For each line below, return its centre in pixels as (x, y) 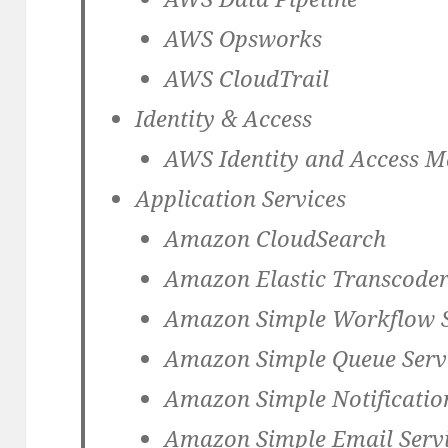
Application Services (240, 198)
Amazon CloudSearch (275, 238)
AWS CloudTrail (247, 78)
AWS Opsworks (243, 38)
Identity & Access (223, 118)
